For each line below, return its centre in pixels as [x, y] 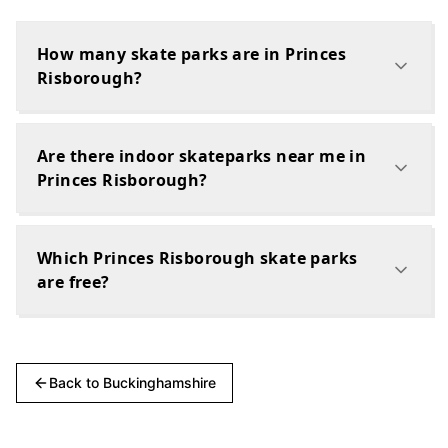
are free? [73, 282]
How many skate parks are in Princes [191, 54]
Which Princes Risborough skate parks [197, 258]
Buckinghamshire [159, 382]
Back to [76, 382]
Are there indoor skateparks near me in [202, 156]
